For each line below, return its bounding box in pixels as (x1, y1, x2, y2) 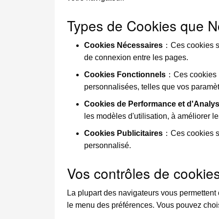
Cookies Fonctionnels (84, 70, 166, 79)
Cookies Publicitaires (84, 129, 163, 137)
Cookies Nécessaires (84, 41, 163, 49)
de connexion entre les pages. (84, 53, 188, 62)
